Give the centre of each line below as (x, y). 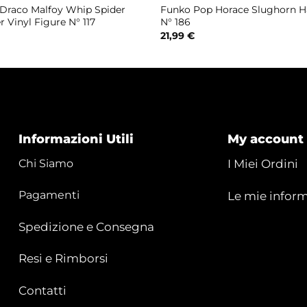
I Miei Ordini (262, 164)
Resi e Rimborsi (64, 259)
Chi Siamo (46, 164)
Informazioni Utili (76, 139)
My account (265, 139)
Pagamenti (49, 195)
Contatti (43, 291)
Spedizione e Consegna (87, 226)
